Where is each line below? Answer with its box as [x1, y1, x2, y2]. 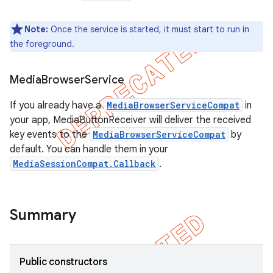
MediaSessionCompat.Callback [13, 158, 156, 169]
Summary [10, 206, 76, 224]
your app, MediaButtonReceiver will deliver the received [10, 114, 251, 126]
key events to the [10, 129, 90, 141]
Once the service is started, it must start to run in [48, 24, 249, 35]
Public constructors [19, 256, 107, 268]
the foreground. [10, 38, 74, 49]
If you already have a [10, 99, 104, 112]
